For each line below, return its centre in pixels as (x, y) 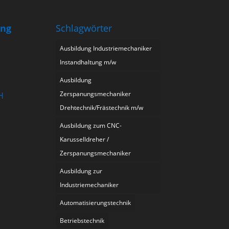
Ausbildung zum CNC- (91, 125)
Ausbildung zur (81, 171)
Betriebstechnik (82, 220)
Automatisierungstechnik (96, 202)
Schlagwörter (84, 28)
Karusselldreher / (85, 139)
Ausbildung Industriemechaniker (106, 48)
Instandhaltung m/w (88, 62)
